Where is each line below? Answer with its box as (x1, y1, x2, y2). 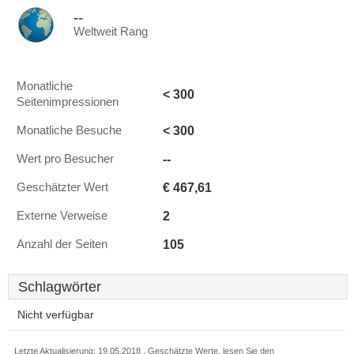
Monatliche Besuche (17, 124, 122, 137)
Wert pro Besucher (17, 153, 114, 165)
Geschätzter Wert (17, 181, 108, 194)
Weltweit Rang (73, 25, 148, 38)
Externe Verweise (17, 209, 107, 222)
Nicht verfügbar (17, 309, 94, 321)
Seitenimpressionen (17, 96, 119, 108)
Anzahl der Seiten (17, 238, 107, 250)
